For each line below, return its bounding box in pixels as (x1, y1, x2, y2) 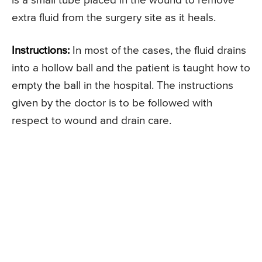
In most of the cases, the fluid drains (70, 45, 246, 57)
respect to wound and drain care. (12, 115, 171, 127)
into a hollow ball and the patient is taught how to (12, 63, 250, 74)
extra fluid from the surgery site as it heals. (12, 12, 216, 24)
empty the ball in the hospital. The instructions (12, 80, 233, 92)
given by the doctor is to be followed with (12, 98, 212, 109)
